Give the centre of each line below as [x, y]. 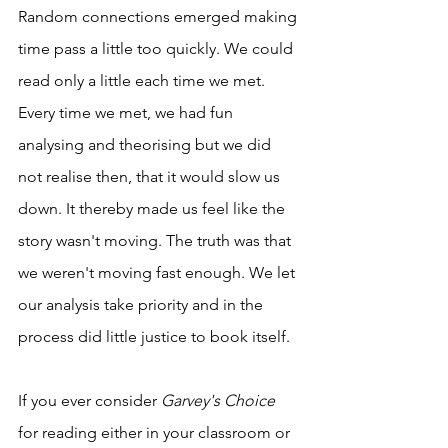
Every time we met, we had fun [127, 113]
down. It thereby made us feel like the [153, 209]
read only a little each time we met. [143, 81]
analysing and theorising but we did [146, 145]
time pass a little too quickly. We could [157, 49]
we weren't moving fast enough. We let [158, 273]
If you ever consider [89, 401]
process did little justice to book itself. [156, 337]
